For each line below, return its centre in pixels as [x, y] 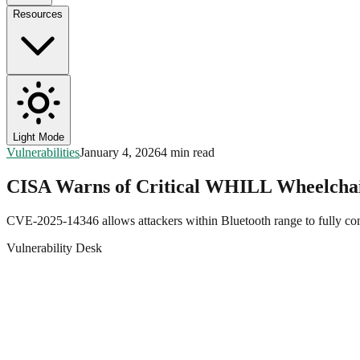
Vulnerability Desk [54, 247]
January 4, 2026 [120, 152]
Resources [38, 14]
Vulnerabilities [43, 152]
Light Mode [39, 137]
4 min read [188, 152]
